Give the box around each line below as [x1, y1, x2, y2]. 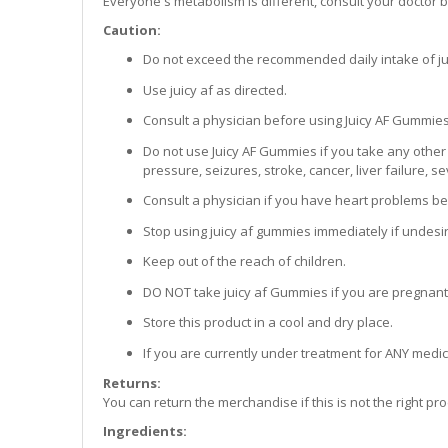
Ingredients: [103, 422, 188, 441]
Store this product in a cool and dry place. [143, 313, 394, 332]
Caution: [103, 21, 162, 40]
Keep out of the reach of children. [143, 252, 347, 271]
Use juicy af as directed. [143, 80, 288, 99]
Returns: [103, 374, 162, 393]
